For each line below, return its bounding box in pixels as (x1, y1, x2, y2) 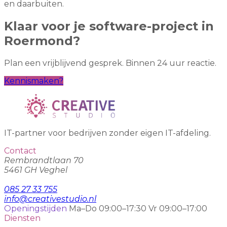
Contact (4, 146, 36, 156)
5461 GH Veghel (4, 165, 67, 175)
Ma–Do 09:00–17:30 (69, 204, 146, 214)
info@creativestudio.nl (4, 194, 96, 204)
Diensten (4, 213, 41, 223)
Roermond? (4, 33, 80, 49)
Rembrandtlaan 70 (4, 156, 84, 166)
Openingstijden (4, 204, 67, 214)
